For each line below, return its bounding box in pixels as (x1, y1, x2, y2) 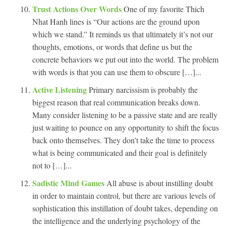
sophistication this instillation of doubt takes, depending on (32, 202, 218, 213)
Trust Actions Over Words (32, 3, 124, 15)
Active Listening (32, 83, 89, 95)
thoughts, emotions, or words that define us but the (32, 41, 192, 52)
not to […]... (32, 159, 72, 171)
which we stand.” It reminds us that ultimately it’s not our (32, 28, 213, 39)
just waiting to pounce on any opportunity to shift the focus (32, 122, 219, 133)
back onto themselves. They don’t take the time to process (32, 134, 214, 145)
